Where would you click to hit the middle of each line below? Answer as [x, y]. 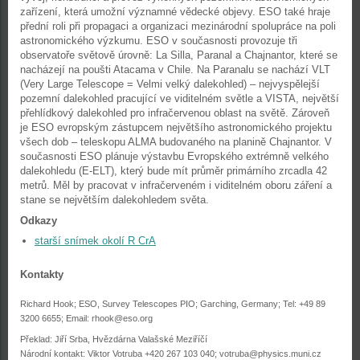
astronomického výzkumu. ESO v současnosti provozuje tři [159, 41]
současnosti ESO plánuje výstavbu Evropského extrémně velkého [174, 156]
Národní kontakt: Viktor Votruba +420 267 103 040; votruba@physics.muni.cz [171, 354]
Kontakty [42, 274]
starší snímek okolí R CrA [95, 241]
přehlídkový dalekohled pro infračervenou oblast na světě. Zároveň [175, 113]
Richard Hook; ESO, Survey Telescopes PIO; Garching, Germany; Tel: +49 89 [173, 304]
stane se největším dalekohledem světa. [115, 200]
